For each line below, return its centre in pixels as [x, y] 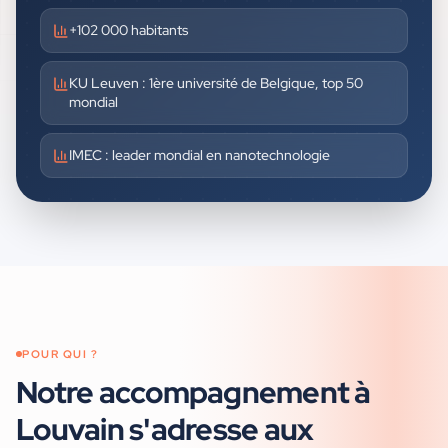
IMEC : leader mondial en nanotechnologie [199, 155]
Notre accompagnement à [193, 392]
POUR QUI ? [60, 354]
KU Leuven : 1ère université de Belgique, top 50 [216, 83]
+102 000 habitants [128, 30]
